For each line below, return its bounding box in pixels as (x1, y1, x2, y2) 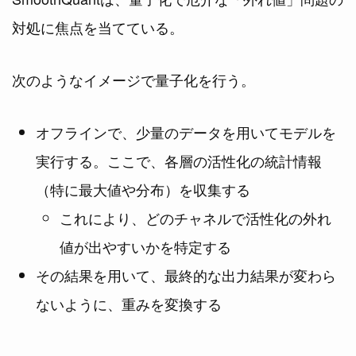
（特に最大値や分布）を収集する (36, 178, 250, 199)
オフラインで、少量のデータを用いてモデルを (36, 121, 336, 142)
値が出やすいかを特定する (60, 235, 231, 257)
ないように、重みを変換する (36, 292, 222, 314)
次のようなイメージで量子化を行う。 (12, 68, 255, 90)
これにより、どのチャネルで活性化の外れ (60, 207, 331, 228)
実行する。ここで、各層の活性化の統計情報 (36, 149, 322, 171)
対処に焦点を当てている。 (12, 16, 184, 37)
